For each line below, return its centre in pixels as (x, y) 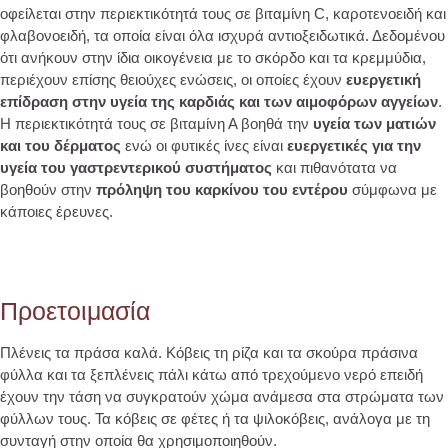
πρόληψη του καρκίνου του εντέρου (222, 190)
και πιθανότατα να (334, 168)
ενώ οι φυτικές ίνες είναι (204, 146)
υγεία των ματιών (374, 124)
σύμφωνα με (392, 190)
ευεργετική (383, 80)
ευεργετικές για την (354, 146)
